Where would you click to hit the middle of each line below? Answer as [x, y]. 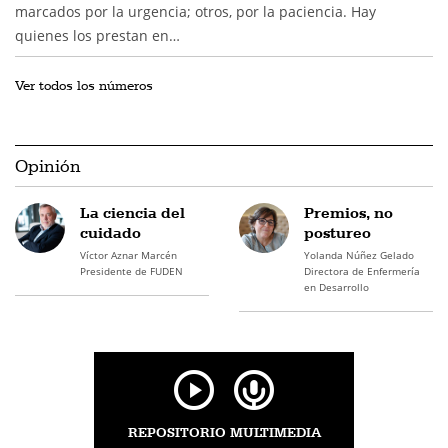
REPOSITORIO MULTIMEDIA [224, 432]
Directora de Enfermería [361, 271]
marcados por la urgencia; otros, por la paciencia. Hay [195, 11]
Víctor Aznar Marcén [128, 255]
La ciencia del [132, 212]
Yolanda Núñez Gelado [358, 255]
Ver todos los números [84, 85]
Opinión [48, 165]
